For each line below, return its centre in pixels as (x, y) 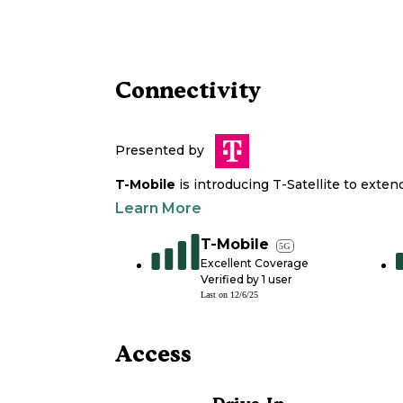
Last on (215, 294)
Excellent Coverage (255, 263)
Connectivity (188, 90)
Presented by (160, 150)
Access (153, 353)
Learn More (158, 208)
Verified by (231, 279)
